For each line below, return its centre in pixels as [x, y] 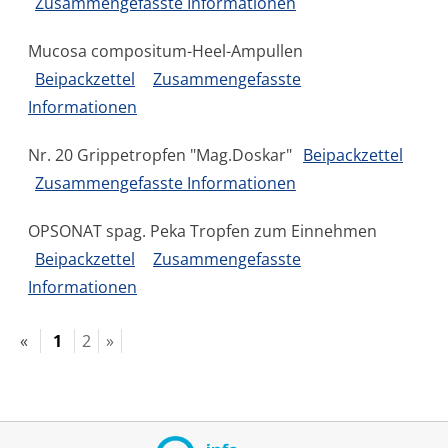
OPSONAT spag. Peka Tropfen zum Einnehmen [202, 231]
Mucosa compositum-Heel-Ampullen [165, 51]
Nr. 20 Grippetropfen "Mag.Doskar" [162, 155]
